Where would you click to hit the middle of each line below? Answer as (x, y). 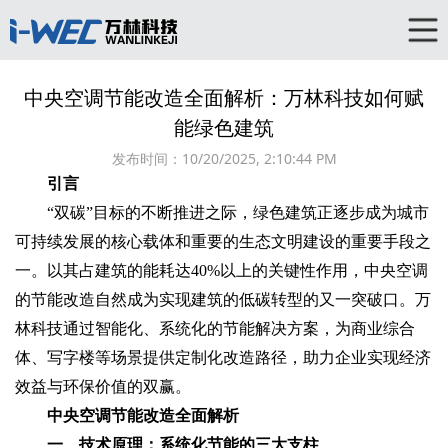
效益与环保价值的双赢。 (103, 386)
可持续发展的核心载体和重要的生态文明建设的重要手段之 (223, 241)
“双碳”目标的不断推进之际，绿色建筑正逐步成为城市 (238, 212)
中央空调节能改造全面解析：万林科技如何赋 (224, 97)
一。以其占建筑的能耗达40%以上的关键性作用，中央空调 (221, 270)
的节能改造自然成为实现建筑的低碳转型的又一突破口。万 (223, 299)
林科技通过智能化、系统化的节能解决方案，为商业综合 (215, 328)
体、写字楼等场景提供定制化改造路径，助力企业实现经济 (223, 357)
